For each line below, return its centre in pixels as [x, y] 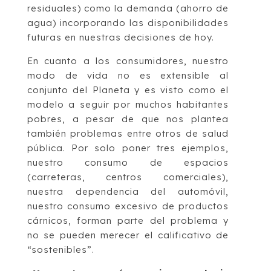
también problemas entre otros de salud [128, 134]
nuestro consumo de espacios [128, 163]
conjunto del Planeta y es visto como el [128, 90]
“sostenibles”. [60, 250]
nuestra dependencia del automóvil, [128, 192]
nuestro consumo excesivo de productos [128, 206]
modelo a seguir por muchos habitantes [128, 105]
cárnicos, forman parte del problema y [128, 221]
